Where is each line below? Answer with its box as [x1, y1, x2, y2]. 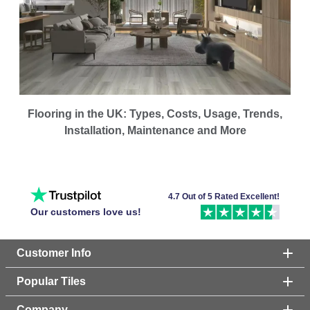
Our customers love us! [30, 206, 141, 218]
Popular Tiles [17, 275, 86, 287]
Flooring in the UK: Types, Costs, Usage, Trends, [28, 107, 282, 120]
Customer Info [17, 246, 91, 259]
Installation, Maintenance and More [64, 124, 246, 136]
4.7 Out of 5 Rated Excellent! [168, 192, 280, 202]
